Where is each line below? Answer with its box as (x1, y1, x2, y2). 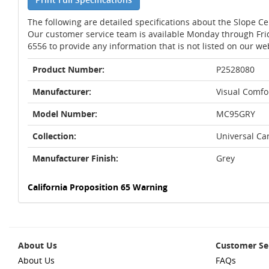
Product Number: (32, 64, 104, 75)
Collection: (32, 130, 76, 142)
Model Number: (32, 108, 97, 119)
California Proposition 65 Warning (28, 181, 168, 193)
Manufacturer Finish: (32, 153, 118, 164)
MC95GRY (216, 108, 255, 119)
